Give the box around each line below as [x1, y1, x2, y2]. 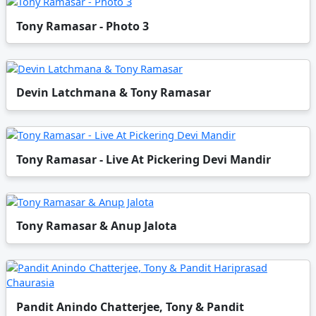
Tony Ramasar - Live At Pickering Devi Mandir [16, 151, 272, 167]
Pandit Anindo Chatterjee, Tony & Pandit [16, 298, 245, 315]
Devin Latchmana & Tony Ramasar [16, 85, 212, 101]
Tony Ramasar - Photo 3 [16, 18, 150, 34]
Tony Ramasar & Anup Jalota [16, 218, 178, 234]
